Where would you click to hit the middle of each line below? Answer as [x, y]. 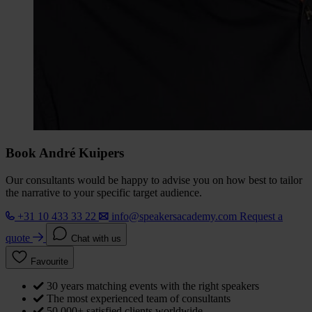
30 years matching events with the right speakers [153, 286]
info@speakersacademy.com [174, 216]
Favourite [49, 261]
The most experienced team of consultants [139, 298]
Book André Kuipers [65, 153]
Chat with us [96, 238]
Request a [261, 216]
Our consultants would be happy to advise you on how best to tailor [154, 180]
